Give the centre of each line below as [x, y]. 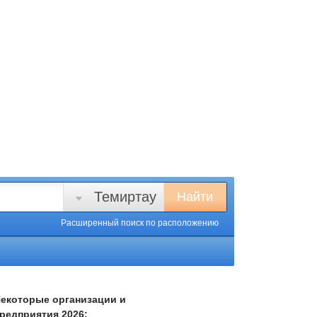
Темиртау [125, 197]
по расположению [182, 223]
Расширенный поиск [103, 223]
